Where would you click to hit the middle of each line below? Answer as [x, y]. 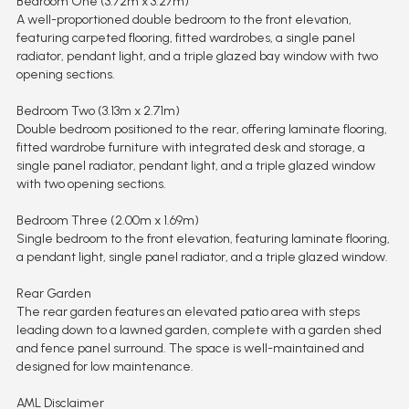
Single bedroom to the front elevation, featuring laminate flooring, [203, 238]
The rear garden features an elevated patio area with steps [188, 311]
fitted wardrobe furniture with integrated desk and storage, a [190, 147]
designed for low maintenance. [105, 366]
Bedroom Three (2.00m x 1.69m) [107, 220]
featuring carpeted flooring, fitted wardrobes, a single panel [185, 37]
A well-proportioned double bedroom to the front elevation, [184, 19]
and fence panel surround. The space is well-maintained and [190, 348]
